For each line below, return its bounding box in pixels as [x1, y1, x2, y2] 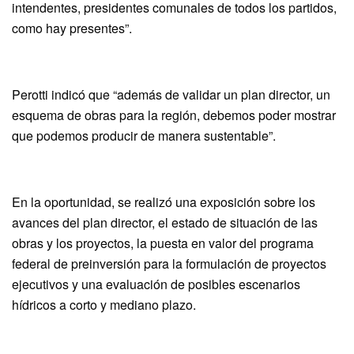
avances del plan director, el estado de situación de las [12, 213, 318, 232]
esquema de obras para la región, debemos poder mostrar [12, 105, 336, 124]
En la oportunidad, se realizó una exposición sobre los [12, 192, 315, 211]
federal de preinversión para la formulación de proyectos [12, 254, 326, 273]
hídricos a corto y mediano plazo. [12, 295, 196, 314]
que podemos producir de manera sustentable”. [12, 126, 276, 145]
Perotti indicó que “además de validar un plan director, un [12, 85, 330, 104]
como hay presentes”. [12, 18, 132, 37]
